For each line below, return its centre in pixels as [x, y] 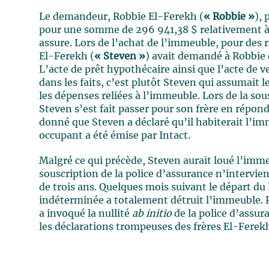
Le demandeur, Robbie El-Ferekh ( [122, 17]
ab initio [152, 214]
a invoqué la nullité [86, 214]
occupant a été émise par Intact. [115, 136]
